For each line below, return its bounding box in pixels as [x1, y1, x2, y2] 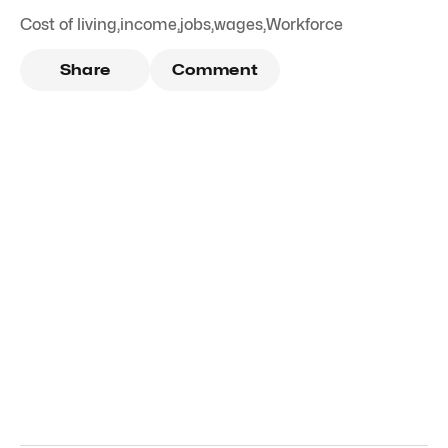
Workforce [266, 15, 343, 35]
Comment [171, 61, 259, 80]
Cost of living [20, 15, 117, 35]
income [120, 15, 177, 35]
